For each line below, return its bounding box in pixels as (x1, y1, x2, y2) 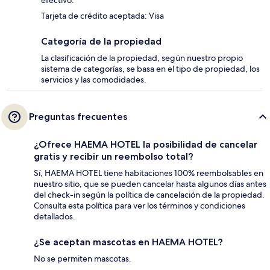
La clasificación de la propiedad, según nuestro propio (41, 52, 243, 64)
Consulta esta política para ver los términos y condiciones (34, 200, 245, 212)
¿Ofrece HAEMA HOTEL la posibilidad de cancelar (34, 139, 257, 151)
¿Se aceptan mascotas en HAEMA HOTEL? (34, 236, 223, 248)
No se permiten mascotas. (34, 253, 131, 265)
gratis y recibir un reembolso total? (34, 151, 193, 163)
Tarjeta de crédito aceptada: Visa (41, 10, 164, 22)
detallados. (34, 211, 75, 222)
